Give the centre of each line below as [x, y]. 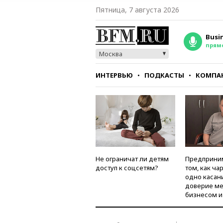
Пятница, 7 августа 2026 [137, 10]
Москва [111, 54]
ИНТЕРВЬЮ [114, 75]
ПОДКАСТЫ [164, 75]
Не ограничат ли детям [132, 159]
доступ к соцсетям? [127, 168]
